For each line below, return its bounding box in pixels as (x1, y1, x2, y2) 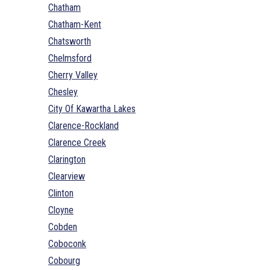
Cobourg (48, 254, 80, 266)
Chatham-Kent (48, 18, 101, 30)
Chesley (48, 86, 78, 98)
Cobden (48, 221, 77, 233)
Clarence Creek (48, 136, 106, 148)
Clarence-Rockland (48, 119, 119, 131)
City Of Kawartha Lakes (48, 102, 136, 115)
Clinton (48, 187, 74, 199)
